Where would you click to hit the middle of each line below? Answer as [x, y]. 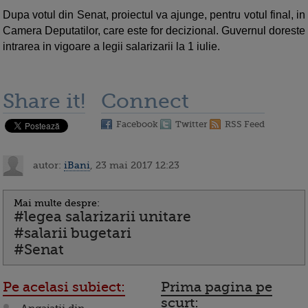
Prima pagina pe [217, 287]
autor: [47, 165]
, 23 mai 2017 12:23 [135, 165]
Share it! [44, 101]
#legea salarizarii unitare [102, 217]
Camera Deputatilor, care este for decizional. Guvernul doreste [154, 31]
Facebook [137, 124]
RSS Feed [245, 124]
